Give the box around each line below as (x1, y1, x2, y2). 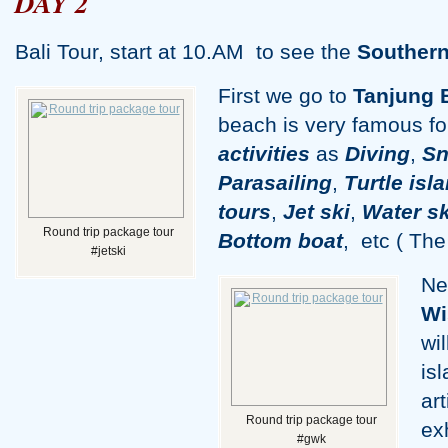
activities (218, 142, 310, 166)
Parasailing (218, 171, 332, 195)
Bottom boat (218, 229, 343, 253)
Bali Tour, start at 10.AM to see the (15, 40, 357, 64)
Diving (345, 142, 410, 166)
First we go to (218, 84, 353, 108)
